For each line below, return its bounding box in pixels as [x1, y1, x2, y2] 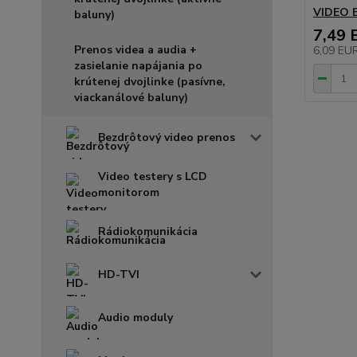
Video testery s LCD [98, 168, 207, 184]
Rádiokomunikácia [98, 223, 198, 239]
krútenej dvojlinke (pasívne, [74, 73, 226, 89]
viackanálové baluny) [74, 89, 188, 105]
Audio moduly [98, 309, 173, 325]
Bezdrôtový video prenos [98, 129, 235, 145]
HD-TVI [98, 266, 139, 282]
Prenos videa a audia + [74, 41, 197, 57]
